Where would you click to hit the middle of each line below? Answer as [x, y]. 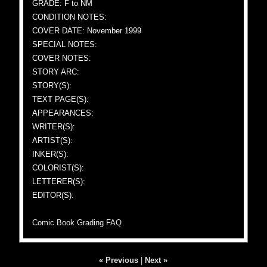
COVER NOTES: [62, 58]
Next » [156, 260]
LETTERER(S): [59, 181]
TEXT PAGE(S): [61, 99]
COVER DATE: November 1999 [87, 31]
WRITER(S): [54, 127]
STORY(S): [52, 86]
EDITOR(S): [53, 195]
